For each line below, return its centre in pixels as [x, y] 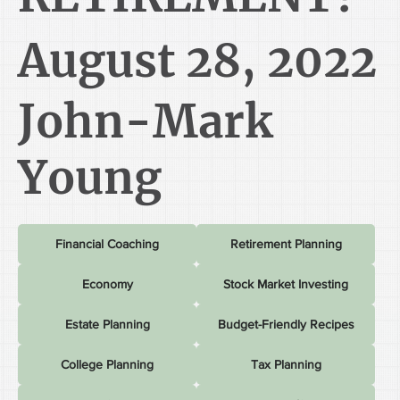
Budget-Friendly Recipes [286, 324]
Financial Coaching [107, 244]
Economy [107, 284]
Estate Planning [107, 324]
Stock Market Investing [286, 284]
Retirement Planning [286, 244]
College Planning [107, 364]
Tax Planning [286, 364]
